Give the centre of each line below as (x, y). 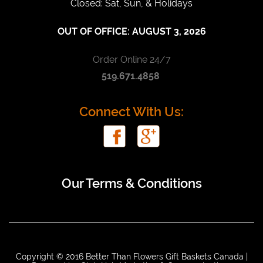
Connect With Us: (131, 111)
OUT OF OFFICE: (95, 31)
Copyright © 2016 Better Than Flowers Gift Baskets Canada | (131, 256)
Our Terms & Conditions (131, 183)
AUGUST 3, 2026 (169, 31)
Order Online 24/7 (131, 59)
